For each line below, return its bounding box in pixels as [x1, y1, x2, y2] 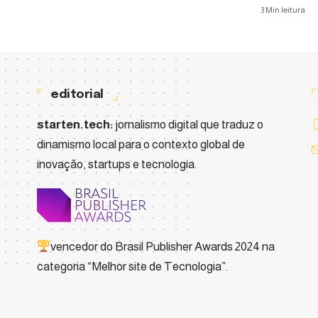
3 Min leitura [261, 4, 305, 15]
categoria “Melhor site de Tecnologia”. [37, 260, 228, 274]
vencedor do [50, 240, 116, 254]
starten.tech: [37, 117, 114, 131]
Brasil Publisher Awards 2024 [115, 240, 261, 254]
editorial [51, 88, 104, 101]
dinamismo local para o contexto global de [37, 137, 245, 151]
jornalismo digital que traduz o [114, 117, 263, 131]
